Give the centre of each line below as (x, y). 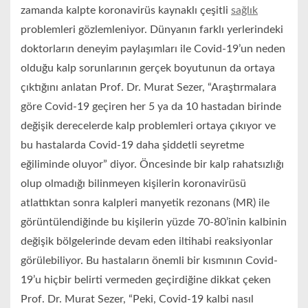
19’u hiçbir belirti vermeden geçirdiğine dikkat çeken (146, 280)
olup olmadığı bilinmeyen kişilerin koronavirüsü (133, 184)
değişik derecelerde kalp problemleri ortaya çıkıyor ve (148, 126)
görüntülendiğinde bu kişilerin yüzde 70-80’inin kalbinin (154, 222)
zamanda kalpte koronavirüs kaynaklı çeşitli (126, 11)
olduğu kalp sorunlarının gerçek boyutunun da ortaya (148, 68)
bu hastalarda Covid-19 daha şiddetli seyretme (132, 145)
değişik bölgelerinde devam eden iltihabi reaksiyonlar (147, 242)
